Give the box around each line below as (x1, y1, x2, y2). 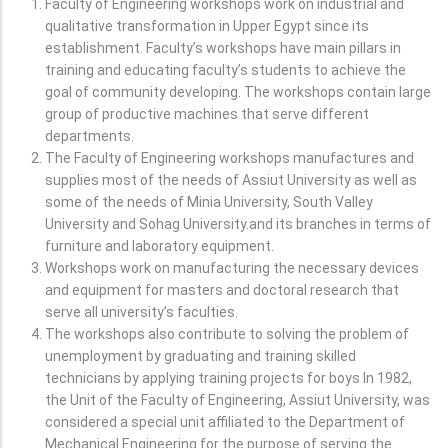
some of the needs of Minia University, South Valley (45, 194, 373, 210)
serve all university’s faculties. (45, 304, 238, 320)
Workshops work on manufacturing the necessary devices (45, 260, 419, 276)
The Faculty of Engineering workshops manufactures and (45, 150, 414, 166)
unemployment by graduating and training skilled (45, 348, 356, 364)
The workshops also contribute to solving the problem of (45, 326, 409, 342)
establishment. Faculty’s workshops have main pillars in (45, 40, 401, 56)
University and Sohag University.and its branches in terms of (45, 216, 431, 232)
